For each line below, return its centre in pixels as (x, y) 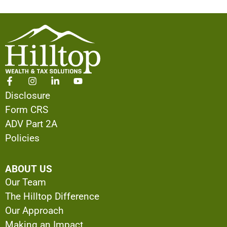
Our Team (26, 182)
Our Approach (34, 210)
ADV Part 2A (31, 124)
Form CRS (27, 110)
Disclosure (28, 96)
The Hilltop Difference (52, 196)
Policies (22, 138)
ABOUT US (29, 169)
